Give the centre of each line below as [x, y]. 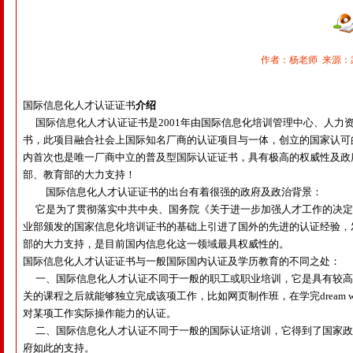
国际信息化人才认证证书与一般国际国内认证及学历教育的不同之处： [182, 261]
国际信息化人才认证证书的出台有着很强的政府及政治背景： [184, 192]
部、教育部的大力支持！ [79, 175]
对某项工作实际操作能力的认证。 [100, 313]
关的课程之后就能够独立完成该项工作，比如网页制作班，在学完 [171, 296]
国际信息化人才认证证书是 [97, 123]
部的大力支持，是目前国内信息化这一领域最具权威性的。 [156, 244]
